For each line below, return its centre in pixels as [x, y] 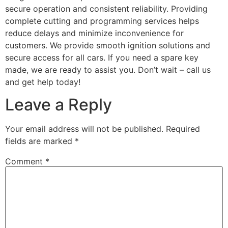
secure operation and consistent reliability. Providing [106, 8]
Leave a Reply [59, 104]
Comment [25, 161]
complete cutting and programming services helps [102, 21]
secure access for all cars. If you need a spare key [102, 57]
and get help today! [43, 82]
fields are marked [40, 141]
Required [183, 129]
